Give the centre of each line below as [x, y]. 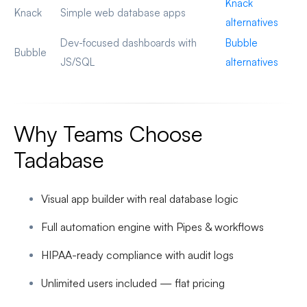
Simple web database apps [123, 13]
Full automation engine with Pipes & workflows [152, 227]
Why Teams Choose [108, 134]
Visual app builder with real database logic [140, 199]
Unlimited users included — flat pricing [133, 283]
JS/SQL [77, 62]
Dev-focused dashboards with [128, 43]
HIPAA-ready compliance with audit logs [137, 255]
